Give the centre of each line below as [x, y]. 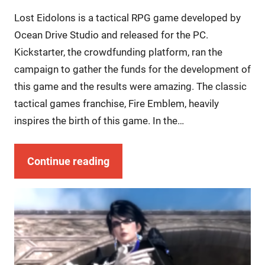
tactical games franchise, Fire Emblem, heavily [116, 104]
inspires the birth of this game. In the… [99, 121]
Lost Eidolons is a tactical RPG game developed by [127, 18]
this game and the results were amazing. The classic [130, 87]
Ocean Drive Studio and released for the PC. [111, 35]
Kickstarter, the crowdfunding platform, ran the [118, 52]
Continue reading [68, 161]
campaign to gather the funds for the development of [132, 70]
